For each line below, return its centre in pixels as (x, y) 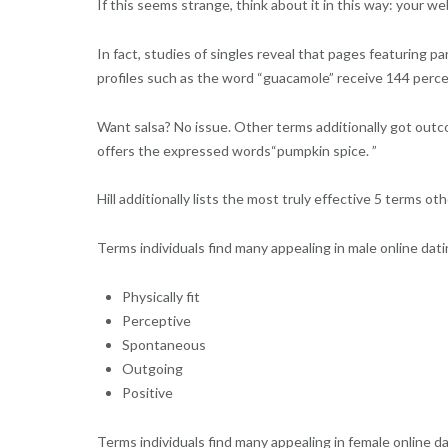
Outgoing (152, 369)
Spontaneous (163, 345)
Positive (147, 393)
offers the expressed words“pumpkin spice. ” (236, 150)
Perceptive (156, 321)
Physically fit (160, 297)
